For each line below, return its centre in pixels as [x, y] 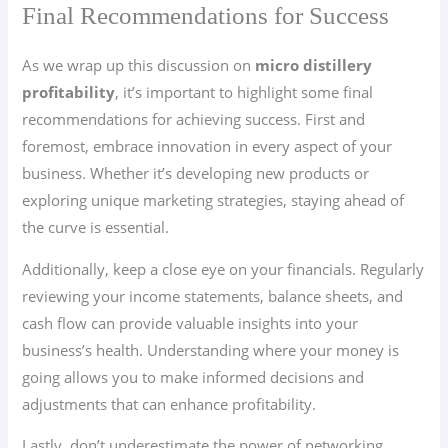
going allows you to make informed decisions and [193, 376]
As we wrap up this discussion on [139, 65]
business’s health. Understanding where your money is [211, 349]
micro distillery [314, 65]
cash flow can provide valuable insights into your [190, 322]
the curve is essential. [96, 227]
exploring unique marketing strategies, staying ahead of [213, 200]
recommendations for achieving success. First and [194, 119]
